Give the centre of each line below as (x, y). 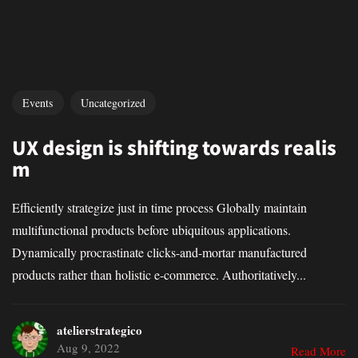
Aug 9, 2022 (88, 347)
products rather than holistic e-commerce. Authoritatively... (159, 275)
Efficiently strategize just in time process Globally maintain (159, 208)
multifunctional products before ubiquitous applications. (151, 230)
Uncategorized (113, 102)
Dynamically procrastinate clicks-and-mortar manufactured (159, 253)
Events (38, 102)
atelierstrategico (99, 330)
